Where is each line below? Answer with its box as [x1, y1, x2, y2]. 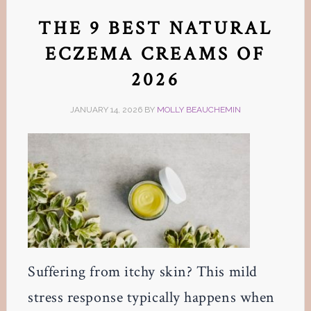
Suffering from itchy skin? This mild [27, 262, 258, 283]
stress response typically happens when [27, 287, 275, 308]
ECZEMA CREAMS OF [44, 41, 267, 66]
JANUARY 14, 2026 [69, 104, 142, 115]
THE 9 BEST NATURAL [37, 15, 274, 40]
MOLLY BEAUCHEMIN [156, 104, 241, 115]
